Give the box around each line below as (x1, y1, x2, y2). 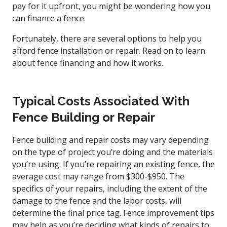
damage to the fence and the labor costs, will (12, 195, 181, 206)
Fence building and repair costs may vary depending (12, 134, 209, 145)
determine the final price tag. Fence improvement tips (12, 207, 214, 218)
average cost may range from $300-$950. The (12, 170, 184, 182)
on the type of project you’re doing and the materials (12, 146, 213, 158)
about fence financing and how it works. (12, 57, 163, 68)
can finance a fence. (12, 12, 86, 24)
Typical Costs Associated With (12, 93, 190, 108)
